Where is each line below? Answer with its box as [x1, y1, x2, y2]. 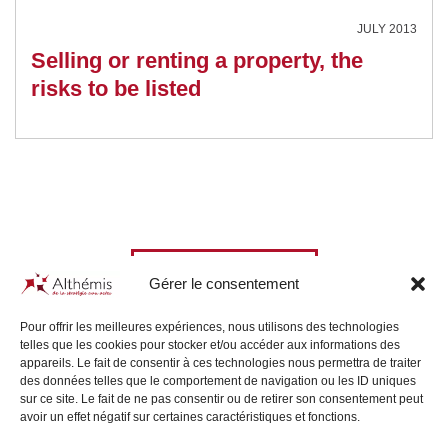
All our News [178, 260, 270, 278]
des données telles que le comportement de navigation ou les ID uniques [20, 374, 416, 388]
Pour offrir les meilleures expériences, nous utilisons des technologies [20, 320, 399, 334]
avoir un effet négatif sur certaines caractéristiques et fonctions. [20, 410, 360, 424]
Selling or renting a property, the [31, 47, 363, 73]
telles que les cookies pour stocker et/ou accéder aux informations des [20, 338, 400, 352]
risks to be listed [31, 75, 201, 101]
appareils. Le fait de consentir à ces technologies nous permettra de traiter [20, 356, 421, 370]
